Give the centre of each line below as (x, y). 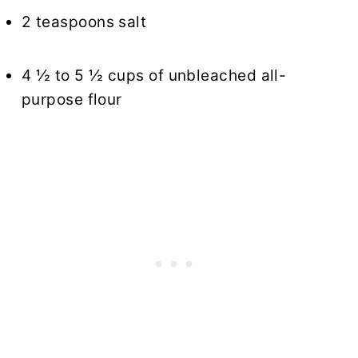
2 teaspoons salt (84, 22)
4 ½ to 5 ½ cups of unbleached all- (154, 76)
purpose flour (72, 100)
